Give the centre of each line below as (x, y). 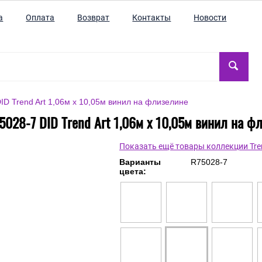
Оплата (40, 18)
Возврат (94, 18)
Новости (210, 18)
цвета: (133, 171)
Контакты (152, 18)
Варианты (140, 162)
